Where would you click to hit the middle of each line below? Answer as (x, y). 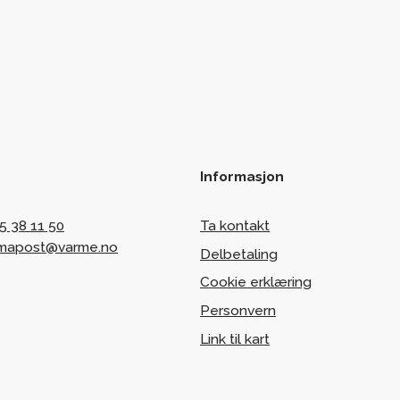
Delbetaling (239, 254)
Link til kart (235, 339)
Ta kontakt (235, 225)
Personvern (238, 311)
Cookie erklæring (256, 282)
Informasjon (242, 176)
